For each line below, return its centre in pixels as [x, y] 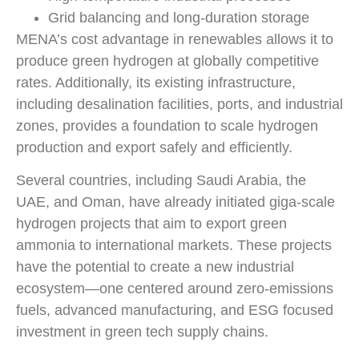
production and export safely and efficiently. [154, 147]
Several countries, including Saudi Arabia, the [161, 181]
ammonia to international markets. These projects [174, 246]
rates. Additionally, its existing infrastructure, [156, 82]
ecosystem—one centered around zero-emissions [175, 289]
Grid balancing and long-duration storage [179, 17]
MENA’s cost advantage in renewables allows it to [175, 39]
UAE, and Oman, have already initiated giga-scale [175, 202]
